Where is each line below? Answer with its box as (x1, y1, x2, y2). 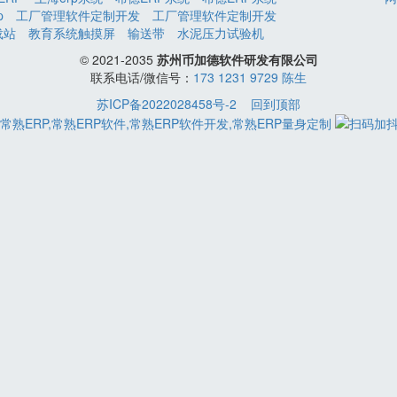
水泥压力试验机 (177, 24, 264, 42)
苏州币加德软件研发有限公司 (156, 51, 318, 68)
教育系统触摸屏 (28, 24, 115, 42)
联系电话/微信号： (90, 68, 193, 86)
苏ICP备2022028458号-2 (97, 95, 237, 113)
